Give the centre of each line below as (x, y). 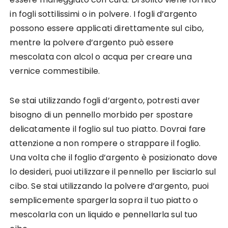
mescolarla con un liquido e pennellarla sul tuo (104, 214)
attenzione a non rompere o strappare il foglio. (105, 143)
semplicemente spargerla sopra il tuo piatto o (104, 200)
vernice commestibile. (55, 71)
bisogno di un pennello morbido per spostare (101, 115)
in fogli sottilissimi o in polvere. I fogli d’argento (104, 14)
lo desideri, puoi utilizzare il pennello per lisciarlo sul (113, 172)
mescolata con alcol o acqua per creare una (101, 56)
